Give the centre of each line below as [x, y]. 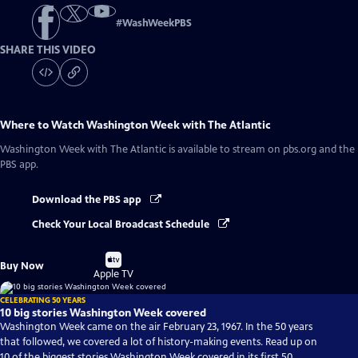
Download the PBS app [88, 200]
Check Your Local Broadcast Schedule [122, 224]
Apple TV [114, 274]
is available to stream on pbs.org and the [261, 150]
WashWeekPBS [157, 24]
